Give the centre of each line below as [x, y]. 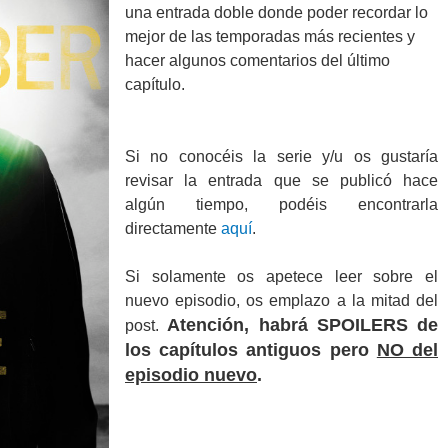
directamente [173, 228]
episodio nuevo [191, 375]
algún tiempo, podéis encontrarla [281, 204]
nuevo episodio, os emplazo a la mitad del [281, 300]
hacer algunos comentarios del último [257, 60]
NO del [407, 350]
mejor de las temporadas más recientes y [270, 36]
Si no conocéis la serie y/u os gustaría [281, 156]
